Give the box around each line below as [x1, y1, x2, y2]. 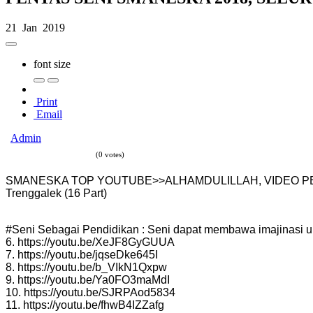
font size [34, 57, 71, 70]
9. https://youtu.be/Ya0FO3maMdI [6, 273, 170, 286]
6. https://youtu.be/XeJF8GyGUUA [6, 235, 175, 248]
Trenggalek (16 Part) [6, 187, 107, 199]
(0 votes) [96, 150, 124, 159]
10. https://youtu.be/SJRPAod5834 [6, 286, 175, 298]
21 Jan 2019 [6, 21, 68, 34]
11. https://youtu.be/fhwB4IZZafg [6, 298, 164, 311]
